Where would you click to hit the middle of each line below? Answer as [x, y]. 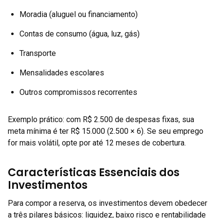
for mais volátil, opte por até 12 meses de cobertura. [97, 143]
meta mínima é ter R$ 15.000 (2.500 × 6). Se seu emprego [106, 131]
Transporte [38, 53]
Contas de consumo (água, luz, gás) [80, 34]
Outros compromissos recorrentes [78, 92]
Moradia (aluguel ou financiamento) [79, 14]
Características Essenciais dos [94, 173]
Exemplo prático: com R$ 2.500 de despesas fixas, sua [101, 119]
